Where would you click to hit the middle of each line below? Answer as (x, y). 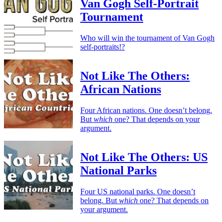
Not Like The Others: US (144, 157)
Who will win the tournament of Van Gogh (147, 38)
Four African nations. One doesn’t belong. (146, 110)
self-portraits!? (103, 47)
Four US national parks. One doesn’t (138, 191)
